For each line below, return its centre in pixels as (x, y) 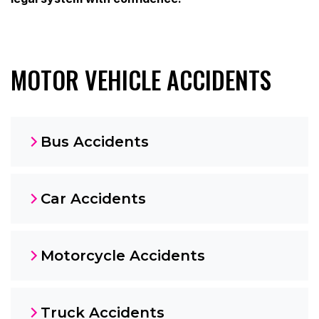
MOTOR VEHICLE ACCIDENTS (141, 79)
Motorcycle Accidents (123, 255)
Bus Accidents (95, 141)
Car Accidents (93, 198)
